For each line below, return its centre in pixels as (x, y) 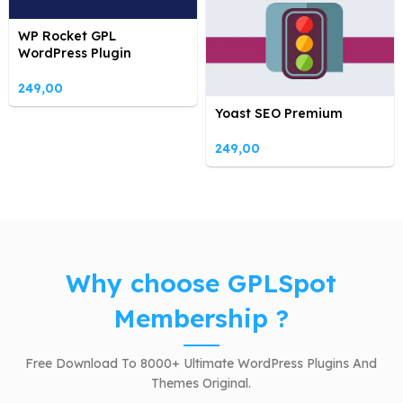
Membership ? (201, 318)
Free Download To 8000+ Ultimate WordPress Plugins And (201, 364)
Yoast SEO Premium (278, 114)
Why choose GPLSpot (201, 283)
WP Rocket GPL (67, 36)
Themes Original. (201, 384)
